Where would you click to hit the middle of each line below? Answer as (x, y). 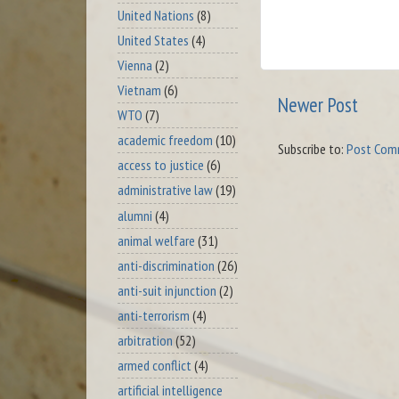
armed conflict (155, 366)
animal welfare (156, 240)
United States (153, 40)
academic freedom (165, 140)
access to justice (161, 165)
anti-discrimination (166, 265)
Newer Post (318, 105)
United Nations (156, 15)
